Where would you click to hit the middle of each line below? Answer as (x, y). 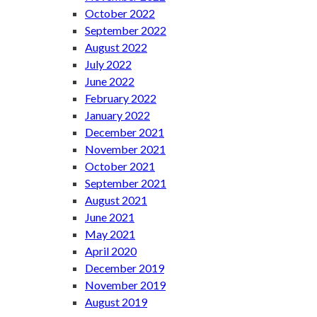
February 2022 (121, 98)
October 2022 (120, 13)
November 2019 (125, 284)
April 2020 (111, 250)
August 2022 (116, 47)
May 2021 (110, 234)
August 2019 (116, 301)
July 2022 (108, 64)
